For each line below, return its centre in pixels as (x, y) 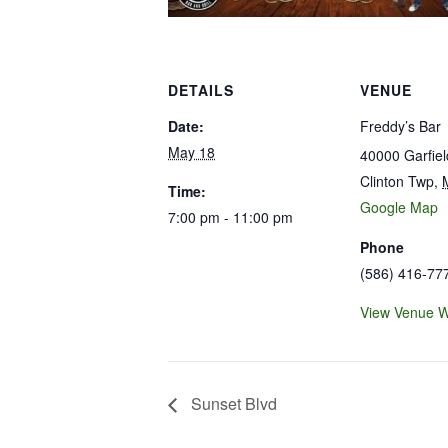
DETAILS (201, 90)
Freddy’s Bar (400, 126)
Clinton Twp (397, 181)
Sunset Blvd (232, 403)
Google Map (399, 207)
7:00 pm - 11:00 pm (230, 217)
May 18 (191, 152)
